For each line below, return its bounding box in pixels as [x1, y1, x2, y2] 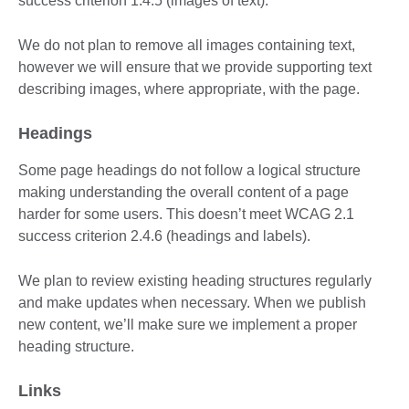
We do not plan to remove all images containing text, [18, 37, 355, 54]
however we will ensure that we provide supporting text [18, 59, 372, 76]
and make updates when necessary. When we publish [18, 295, 366, 311]
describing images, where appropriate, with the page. [18, 81, 363, 98]
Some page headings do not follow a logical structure [18, 163, 361, 179]
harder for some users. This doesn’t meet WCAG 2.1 [18, 206, 354, 223]
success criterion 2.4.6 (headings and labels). [18, 228, 314, 245]
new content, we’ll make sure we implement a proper [18, 317, 357, 333]
